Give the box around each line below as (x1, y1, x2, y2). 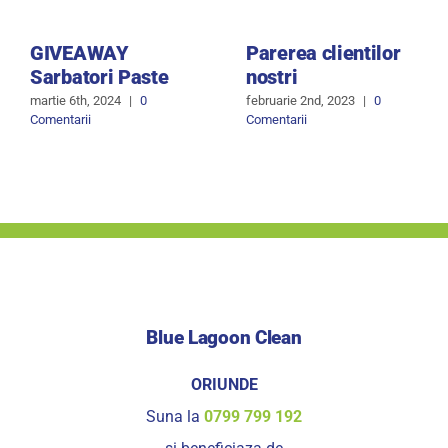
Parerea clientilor (246, 40, 401, 65)
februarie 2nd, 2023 (246, 93, 355, 109)
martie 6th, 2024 (30, 93, 121, 109)
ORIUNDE (190, 374, 258, 394)
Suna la (146, 406, 204, 426)
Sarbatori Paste (30, 64, 169, 89)
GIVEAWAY (30, 40, 129, 65)
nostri (246, 64, 298, 89)
